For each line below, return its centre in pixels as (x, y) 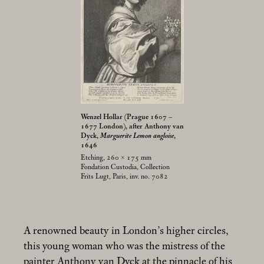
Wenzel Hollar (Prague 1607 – (126, 117)
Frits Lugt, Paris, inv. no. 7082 (124, 177)
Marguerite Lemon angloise (137, 136)
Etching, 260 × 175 (110, 158)
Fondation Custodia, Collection (125, 167)
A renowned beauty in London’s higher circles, (126, 231)
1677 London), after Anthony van (132, 127)
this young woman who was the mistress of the (124, 247)
